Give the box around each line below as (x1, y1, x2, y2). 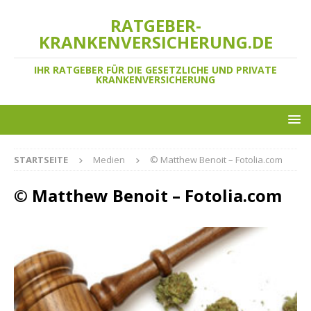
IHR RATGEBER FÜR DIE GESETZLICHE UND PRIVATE (34, 63, 277, 76)
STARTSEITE (14, 153, 68, 166)
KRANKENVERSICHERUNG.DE (38, 31, 273, 53)
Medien (93, 153, 125, 166)
